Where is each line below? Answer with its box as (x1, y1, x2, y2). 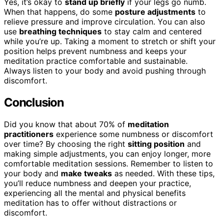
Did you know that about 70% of (4, 119, 128, 129)
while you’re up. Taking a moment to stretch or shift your (4, 36, 216, 46)
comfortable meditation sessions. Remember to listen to (4, 158, 213, 168)
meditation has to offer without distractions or (4, 197, 177, 208)
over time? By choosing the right (4, 138, 128, 149)
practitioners (4, 129, 54, 139)
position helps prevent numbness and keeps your (4, 46, 187, 56)
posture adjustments (115, 6, 195, 17)
